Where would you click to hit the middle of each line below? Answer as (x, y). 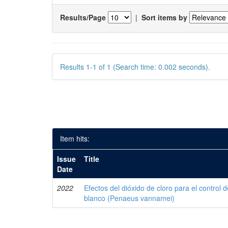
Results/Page (83, 17)
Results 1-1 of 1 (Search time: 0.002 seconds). (135, 67)
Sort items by (164, 17)
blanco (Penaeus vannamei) (130, 198)
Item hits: (75, 138)
